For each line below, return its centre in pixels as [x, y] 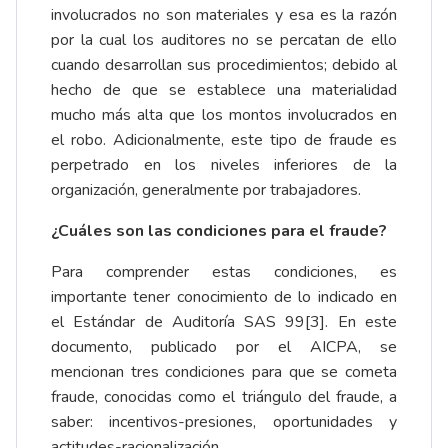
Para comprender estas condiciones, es [224, 272]
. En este [361, 322]
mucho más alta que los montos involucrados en [224, 115]
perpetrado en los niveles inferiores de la [224, 165]
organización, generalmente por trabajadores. [206, 190]
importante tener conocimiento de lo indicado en [224, 297]
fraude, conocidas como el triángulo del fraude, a [224, 397]
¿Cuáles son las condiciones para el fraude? [219, 231]
